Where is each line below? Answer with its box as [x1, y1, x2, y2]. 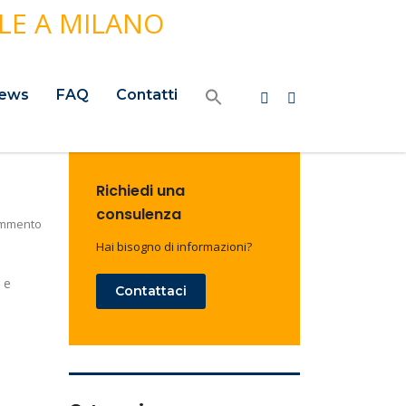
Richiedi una [96, 179, 185, 201]
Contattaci [115, 282, 187, 299]
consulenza [96, 203, 181, 225]
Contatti [116, 85, 178, 103]
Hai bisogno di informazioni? [96, 237, 252, 255]
